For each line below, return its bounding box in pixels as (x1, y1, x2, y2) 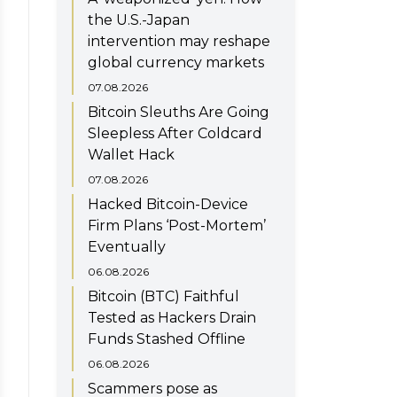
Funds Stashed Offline (88, 330, 245, 347)
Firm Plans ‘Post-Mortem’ (88, 216, 266, 234)
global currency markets (88, 53, 264, 71)
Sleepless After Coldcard (88, 124, 262, 142)
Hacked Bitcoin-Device (88, 195, 248, 213)
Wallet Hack (88, 145, 175, 163)
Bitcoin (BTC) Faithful (88, 287, 239, 305)
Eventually (88, 237, 166, 255)
